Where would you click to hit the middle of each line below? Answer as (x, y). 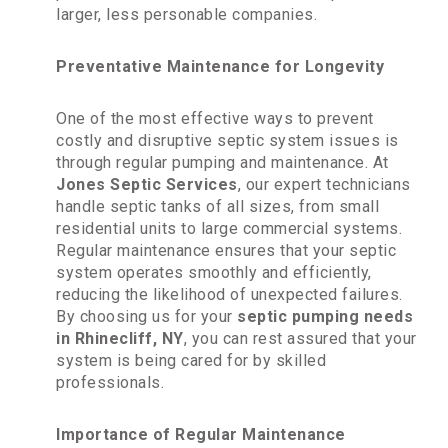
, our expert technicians (324, 185)
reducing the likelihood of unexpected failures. (229, 295)
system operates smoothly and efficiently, (214, 273)
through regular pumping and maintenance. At (222, 163)
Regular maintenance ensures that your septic (226, 251)
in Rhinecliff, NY (120, 339)
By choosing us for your (146, 317)
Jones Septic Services (147, 185)
